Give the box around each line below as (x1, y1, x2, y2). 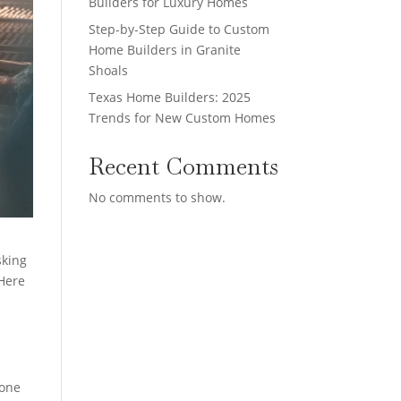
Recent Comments (88, 151, 278, 182)
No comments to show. (88, 189, 226, 206)
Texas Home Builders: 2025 (88, 89, 251, 106)
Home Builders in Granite (88, 41, 241, 58)
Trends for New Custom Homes (88, 109, 276, 126)
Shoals (88, 62, 128, 79)
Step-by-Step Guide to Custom (88, 21, 269, 38)
